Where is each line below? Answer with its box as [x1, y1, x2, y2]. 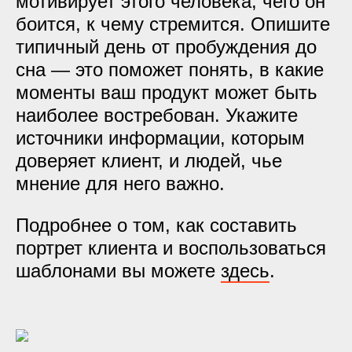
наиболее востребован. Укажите [16, 104, 298, 126]
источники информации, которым [16, 127, 305, 148]
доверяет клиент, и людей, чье [16, 150, 282, 171]
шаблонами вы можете [16, 260, 221, 281]
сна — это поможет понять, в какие [16, 59, 324, 80]
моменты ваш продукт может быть [16, 82, 317, 103]
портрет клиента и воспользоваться [16, 237, 326, 258]
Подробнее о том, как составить [16, 214, 297, 236]
